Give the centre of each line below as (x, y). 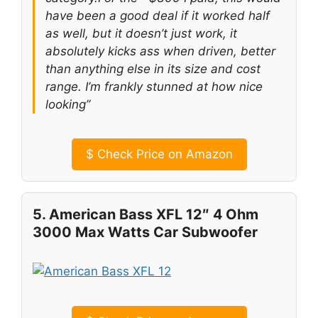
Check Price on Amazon (163, 154)
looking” (68, 104)
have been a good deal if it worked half (158, 15)
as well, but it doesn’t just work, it (141, 33)
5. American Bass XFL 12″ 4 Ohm (146, 215)
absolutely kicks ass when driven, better (160, 51)
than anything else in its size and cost (153, 68)
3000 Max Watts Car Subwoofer (145, 232)
